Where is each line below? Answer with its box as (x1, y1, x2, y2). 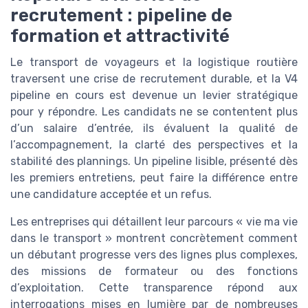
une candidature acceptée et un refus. (10, 188, 212, 201)
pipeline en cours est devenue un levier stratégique (10, 89, 298, 102)
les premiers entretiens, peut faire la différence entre (10, 171, 298, 185)
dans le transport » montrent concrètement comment (10, 232, 298, 245)
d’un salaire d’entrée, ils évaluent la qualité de (10, 122, 298, 135)
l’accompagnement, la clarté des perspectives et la (10, 138, 298, 152)
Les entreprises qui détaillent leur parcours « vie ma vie (10, 215, 298, 229)
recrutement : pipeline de (10, 5, 232, 26)
